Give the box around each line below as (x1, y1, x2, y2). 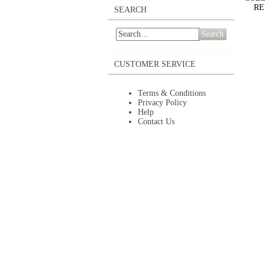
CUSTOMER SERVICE (114, 60, 196, 69)
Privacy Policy (138, 98, 187, 107)
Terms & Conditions (138, 89, 206, 98)
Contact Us (138, 117, 174, 126)
